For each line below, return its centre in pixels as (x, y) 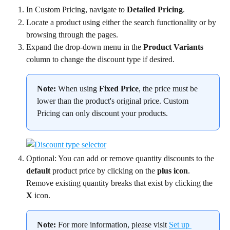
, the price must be (169, 88)
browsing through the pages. (72, 34)
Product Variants (173, 47)
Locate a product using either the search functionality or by (122, 22)
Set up (180, 224)
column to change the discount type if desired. (100, 59)
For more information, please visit (112, 224)
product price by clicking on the (104, 170)
